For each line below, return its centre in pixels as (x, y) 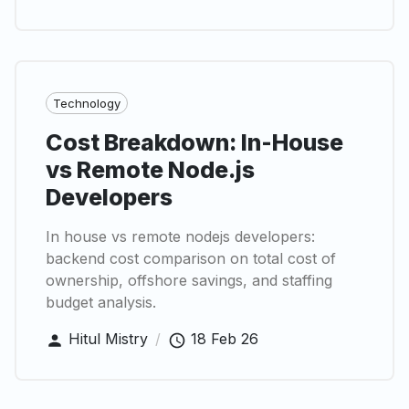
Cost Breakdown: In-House (194, 143)
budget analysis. (101, 303)
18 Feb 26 (225, 339)
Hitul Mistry (108, 339)
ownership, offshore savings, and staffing (189, 281)
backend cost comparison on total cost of (191, 259)
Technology (87, 103)
